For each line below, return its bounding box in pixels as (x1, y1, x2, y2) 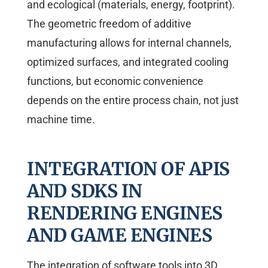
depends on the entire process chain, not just (27, 94, 239, 107)
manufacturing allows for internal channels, (27, 36, 232, 50)
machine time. (27, 113, 95, 126)
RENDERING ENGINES (27, 202, 223, 225)
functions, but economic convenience (27, 75, 203, 88)
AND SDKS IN (27, 179, 142, 203)
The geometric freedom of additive (27, 17, 191, 31)
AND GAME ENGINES (27, 224, 212, 247)
